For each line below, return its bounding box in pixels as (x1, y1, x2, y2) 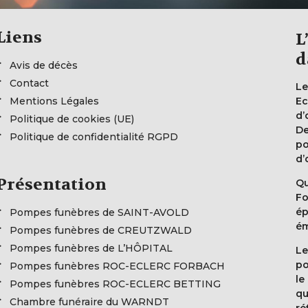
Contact (10, 76, 49, 89)
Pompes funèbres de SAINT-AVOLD (10, 206, 189, 219)
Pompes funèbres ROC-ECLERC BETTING (10, 277, 221, 290)
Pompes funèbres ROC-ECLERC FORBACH (10, 259, 225, 272)
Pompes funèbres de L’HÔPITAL (10, 241, 173, 254)
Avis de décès (10, 58, 78, 71)
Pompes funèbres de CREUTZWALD (10, 223, 192, 236)
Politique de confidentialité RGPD (10, 130, 178, 143)
